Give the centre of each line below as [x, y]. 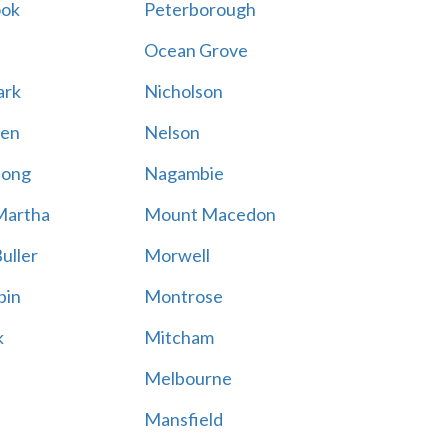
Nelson [171, 132]
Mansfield [183, 419]
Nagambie [183, 173]
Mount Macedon [209, 214]
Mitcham [178, 337]
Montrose [183, 296]
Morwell [176, 255]
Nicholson [183, 91]
